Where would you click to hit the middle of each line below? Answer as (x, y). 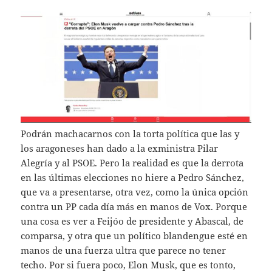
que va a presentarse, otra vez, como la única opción (135, 192)
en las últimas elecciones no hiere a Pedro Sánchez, (133, 178)
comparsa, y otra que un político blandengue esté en (134, 236)
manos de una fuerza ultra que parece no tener (124, 250)
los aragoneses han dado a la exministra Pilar (120, 148)
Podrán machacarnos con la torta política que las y (130, 134)
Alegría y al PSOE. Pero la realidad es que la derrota (132, 163)
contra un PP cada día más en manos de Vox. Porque (134, 207)
